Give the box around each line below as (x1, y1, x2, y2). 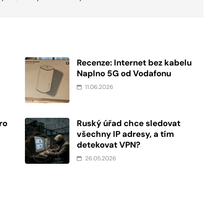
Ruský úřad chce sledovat (77, 118, 181, 129)
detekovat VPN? (77, 139, 141, 151)
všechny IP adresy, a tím (77, 129, 175, 140)
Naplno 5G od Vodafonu (77, 68, 172, 79)
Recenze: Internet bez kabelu (77, 57, 192, 68)
